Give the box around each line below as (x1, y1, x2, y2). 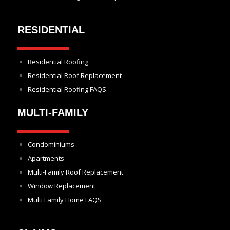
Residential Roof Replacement (28, 71, 122, 81)
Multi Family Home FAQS (28, 195, 102, 205)
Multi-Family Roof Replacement (28, 167, 123, 177)
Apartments (28, 154, 64, 163)
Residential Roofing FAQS (28, 85, 106, 94)
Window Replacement (28, 181, 95, 191)
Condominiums (28, 140, 74, 149)
